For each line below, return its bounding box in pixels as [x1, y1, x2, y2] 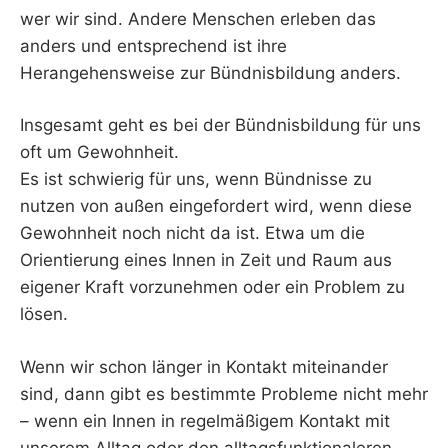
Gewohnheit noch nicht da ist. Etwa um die [20, 223, 365, 244]
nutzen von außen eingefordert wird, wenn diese [20, 196, 412, 217]
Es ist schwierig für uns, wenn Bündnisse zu [20, 169, 372, 190]
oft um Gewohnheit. [20, 142, 179, 163]
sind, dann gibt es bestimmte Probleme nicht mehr [20, 383, 428, 404]
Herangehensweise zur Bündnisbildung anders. [20, 62, 401, 83]
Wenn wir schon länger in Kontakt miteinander [20, 356, 388, 377]
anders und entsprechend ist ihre [20, 35, 287, 56]
